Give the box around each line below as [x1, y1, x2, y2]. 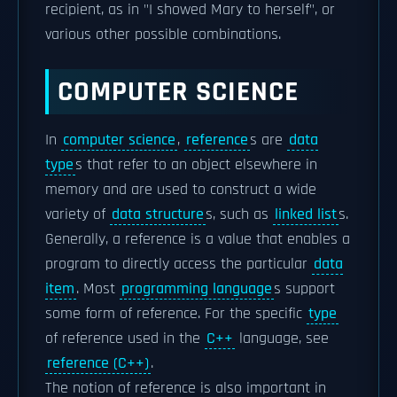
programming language [121, 279, 272, 299]
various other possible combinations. [45, 25, 281, 44]
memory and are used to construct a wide [45, 180, 316, 199]
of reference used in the [45, 329, 205, 348]
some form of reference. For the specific [45, 304, 307, 323]
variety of [45, 205, 110, 224]
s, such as [206, 205, 273, 224]
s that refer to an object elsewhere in [75, 155, 317, 175]
